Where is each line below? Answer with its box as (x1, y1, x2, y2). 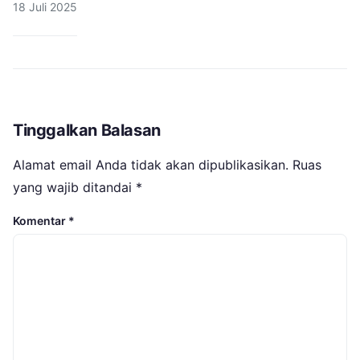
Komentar (13, 213, 68, 227)
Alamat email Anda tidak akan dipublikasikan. (13, 156, 288, 173)
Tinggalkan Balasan (13, 120, 161, 140)
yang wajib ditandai (13, 178, 136, 195)
